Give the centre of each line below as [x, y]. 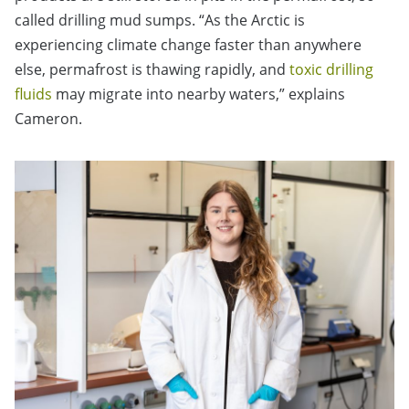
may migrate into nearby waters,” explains [200, 94]
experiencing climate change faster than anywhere [188, 44]
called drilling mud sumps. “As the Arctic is [160, 20]
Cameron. [48, 118]
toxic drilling [331, 69]
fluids [35, 94]
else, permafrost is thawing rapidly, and [152, 69]
